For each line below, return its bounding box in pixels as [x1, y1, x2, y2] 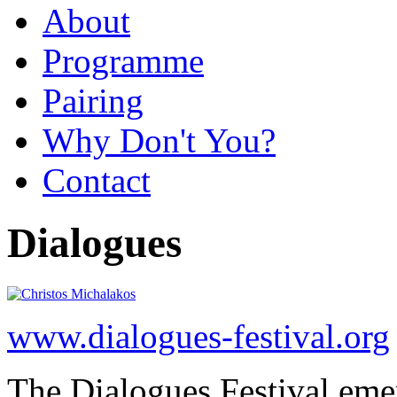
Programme [43, 41, 204, 80]
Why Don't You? [43, 121, 276, 160]
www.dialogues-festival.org [7, 316, 390, 355]
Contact [43, 160, 151, 199]
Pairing [43, 81, 144, 120]
